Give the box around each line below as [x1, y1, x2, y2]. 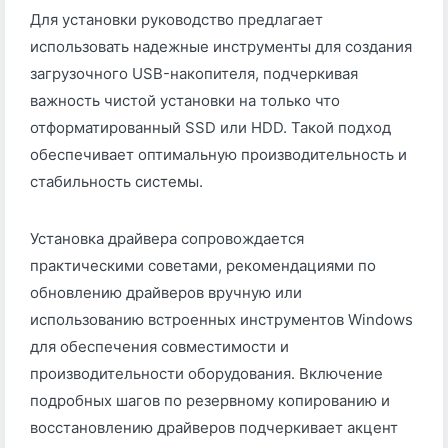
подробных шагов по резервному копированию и [30, 391, 390, 411]
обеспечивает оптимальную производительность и [30, 145, 407, 165]
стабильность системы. [30, 172, 203, 192]
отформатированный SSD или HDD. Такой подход [30, 118, 391, 138]
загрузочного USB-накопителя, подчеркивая [30, 64, 358, 84]
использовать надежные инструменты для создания [30, 37, 412, 57]
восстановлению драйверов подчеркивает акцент [30, 418, 398, 438]
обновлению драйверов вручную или [30, 283, 302, 303]
